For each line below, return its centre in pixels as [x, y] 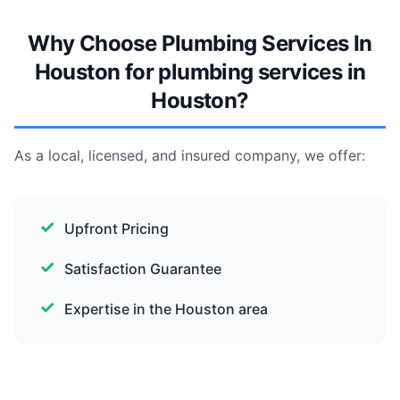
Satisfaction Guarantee [143, 269]
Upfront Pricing [117, 229]
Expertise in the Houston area [166, 309]
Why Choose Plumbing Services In [200, 43]
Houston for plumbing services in [200, 72]
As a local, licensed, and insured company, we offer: [190, 155]
